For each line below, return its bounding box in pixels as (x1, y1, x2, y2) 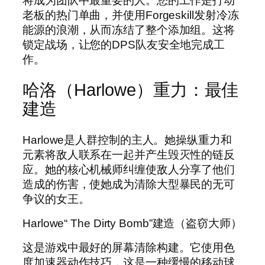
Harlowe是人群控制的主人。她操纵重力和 (22, 134, 232, 147)
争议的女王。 (22, 193, 90, 206)
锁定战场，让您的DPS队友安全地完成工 (22, 38, 225, 51)
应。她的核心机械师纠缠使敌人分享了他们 (22, 163, 235, 176)
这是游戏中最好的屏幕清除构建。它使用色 (22, 241, 235, 254)
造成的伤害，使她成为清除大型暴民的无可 (22, 178, 235, 191)
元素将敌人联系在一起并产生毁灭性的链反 (22, 148, 235, 161)
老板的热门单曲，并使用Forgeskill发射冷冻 (22, 8, 239, 21)
